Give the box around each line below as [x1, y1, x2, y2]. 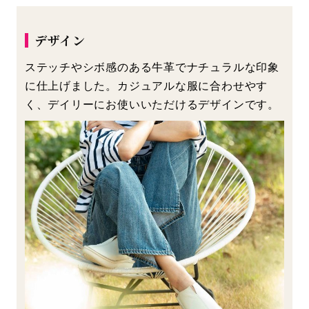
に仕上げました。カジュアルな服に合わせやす [24, 77, 268, 93]
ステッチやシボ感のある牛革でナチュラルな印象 [24, 59, 279, 74]
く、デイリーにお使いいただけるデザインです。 [24, 96, 279, 112]
